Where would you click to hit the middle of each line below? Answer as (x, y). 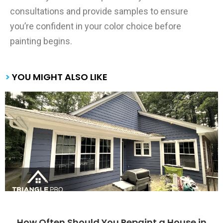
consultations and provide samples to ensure (99, 11)
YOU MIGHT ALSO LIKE (59, 77)
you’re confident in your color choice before (96, 26)
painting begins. (41, 41)
